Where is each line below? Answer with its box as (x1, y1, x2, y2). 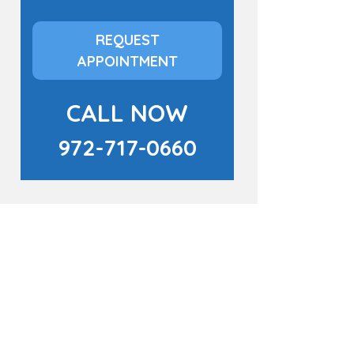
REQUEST (95, 31, 160, 49)
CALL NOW (66, 98, 188, 128)
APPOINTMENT (77, 52, 178, 70)
